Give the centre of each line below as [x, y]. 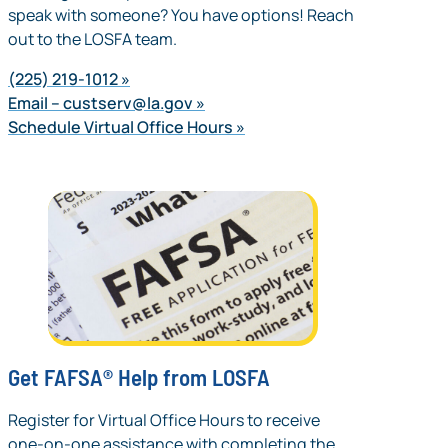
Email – [35, 103]
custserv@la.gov [128, 103]
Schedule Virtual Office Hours [120, 127]
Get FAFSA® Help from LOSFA [139, 376]
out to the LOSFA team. [94, 39]
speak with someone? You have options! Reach [181, 15]
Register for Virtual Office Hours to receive [164, 420]
